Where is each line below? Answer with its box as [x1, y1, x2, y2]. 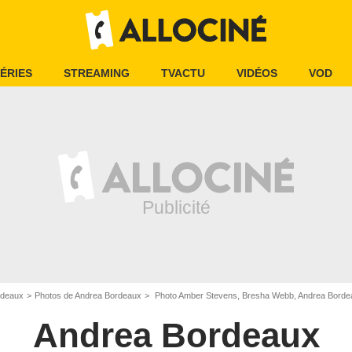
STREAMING [64, 67, 130, 79]
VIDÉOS [236, 67, 277, 79]
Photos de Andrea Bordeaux [35, 291, 141, 300]
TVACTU [161, 67, 205, 79]
